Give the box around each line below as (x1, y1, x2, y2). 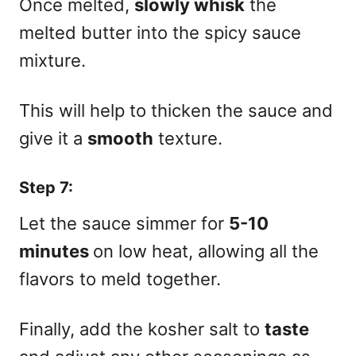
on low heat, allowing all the (93, 240, 319, 261)
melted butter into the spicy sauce (19, 21, 301, 43)
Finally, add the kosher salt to (19, 318, 265, 339)
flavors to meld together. (19, 268, 221, 289)
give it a (19, 127, 87, 149)
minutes (19, 240, 93, 261)
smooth (87, 127, 153, 149)
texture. (153, 127, 222, 149)
